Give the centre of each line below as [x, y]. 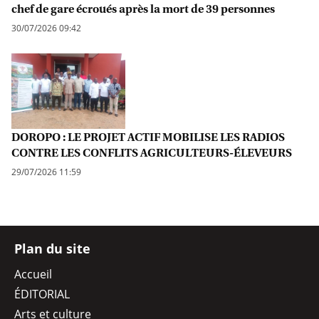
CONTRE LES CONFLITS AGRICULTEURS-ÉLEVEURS [152, 153]
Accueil [33, 274]
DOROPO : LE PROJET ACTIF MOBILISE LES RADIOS [148, 137]
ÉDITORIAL [42, 294]
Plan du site [52, 249]
